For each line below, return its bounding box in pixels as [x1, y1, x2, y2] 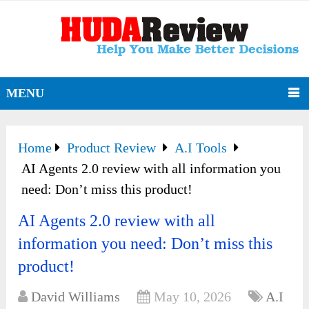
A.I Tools [175, 140, 228, 156]
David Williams [31, 289, 121, 305]
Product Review [67, 140, 157, 156]
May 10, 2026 [154, 289, 232, 305]
